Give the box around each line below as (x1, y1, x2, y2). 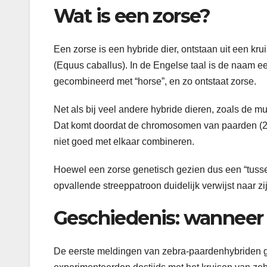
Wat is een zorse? (54, 4, 210, 27)
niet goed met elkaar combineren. (54, 136, 194, 147)
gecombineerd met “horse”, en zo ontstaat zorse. (54, 76, 256, 87)
